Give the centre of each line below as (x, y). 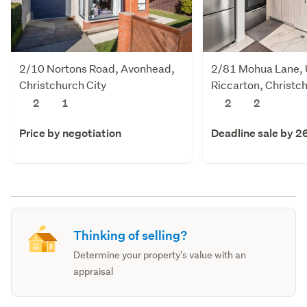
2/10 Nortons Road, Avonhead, (97, 68)
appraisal (94, 271)
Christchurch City (63, 84)
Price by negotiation (70, 133)
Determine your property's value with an (160, 255)
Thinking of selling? (131, 235)
